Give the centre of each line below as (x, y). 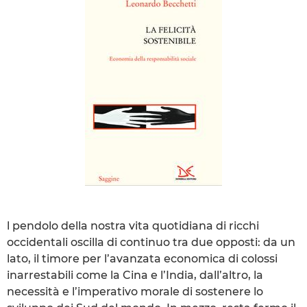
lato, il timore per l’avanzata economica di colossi (142, 258)
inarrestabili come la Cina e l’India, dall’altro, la (135, 275)
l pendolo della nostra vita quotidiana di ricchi (133, 225)
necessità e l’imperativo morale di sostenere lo (135, 291)
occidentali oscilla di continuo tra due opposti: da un (151, 242)
